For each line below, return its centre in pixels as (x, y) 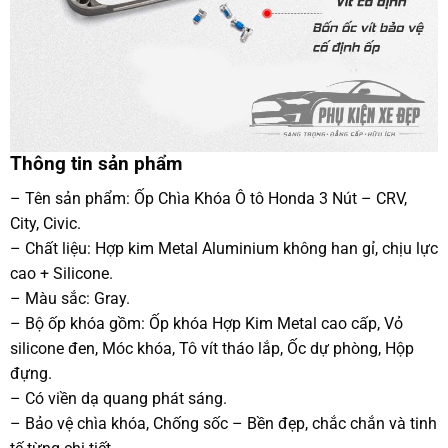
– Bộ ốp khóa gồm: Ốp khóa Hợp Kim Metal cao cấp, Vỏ (206, 323)
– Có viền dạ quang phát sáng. (118, 398)
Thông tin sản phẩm (95, 164)
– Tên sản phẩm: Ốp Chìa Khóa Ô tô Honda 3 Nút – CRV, (208, 198)
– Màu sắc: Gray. (69, 298)
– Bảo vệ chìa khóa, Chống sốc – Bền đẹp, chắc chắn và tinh (223, 423)
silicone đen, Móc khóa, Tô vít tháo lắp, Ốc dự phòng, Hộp (211, 348)
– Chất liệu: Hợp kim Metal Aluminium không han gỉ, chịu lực (223, 248)
